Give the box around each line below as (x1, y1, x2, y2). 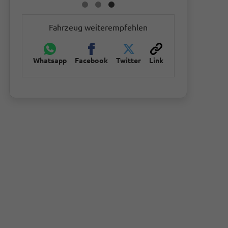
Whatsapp (33, 56, 67, 65)
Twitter (116, 56, 141, 65)
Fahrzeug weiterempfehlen (49, 23, 148, 33)
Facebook (75, 56, 108, 65)
